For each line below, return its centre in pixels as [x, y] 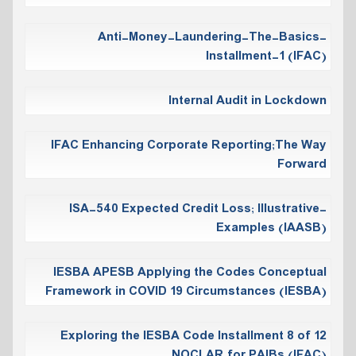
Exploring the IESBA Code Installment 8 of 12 [193, 336]
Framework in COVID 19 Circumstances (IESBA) [186, 291]
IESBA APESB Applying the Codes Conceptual [190, 272]
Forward [302, 164]
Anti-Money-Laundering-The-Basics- [212, 37]
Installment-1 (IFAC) [266, 56]
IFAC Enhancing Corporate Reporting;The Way [189, 145]
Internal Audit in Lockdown [248, 101]
